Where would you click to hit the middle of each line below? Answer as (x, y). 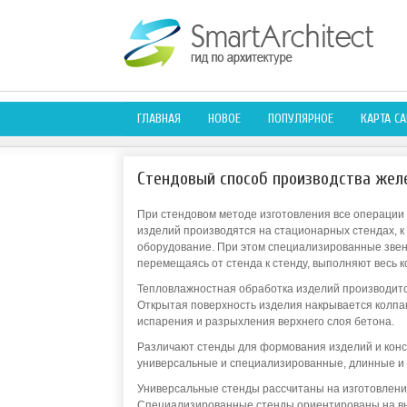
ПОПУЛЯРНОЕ (300, 119)
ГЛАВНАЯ (159, 119)
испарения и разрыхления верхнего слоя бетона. (265, 322)
